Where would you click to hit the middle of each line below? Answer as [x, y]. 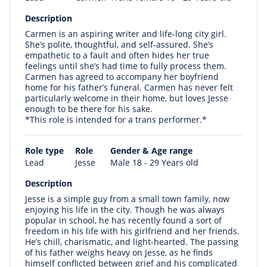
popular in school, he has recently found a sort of [123, 220]
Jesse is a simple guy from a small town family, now [127, 199]
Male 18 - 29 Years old [154, 162]
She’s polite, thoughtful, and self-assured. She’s [119, 44]
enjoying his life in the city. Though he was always [125, 209]
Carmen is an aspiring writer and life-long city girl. [126, 34]
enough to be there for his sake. [89, 109]
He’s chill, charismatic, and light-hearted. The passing [132, 242]
